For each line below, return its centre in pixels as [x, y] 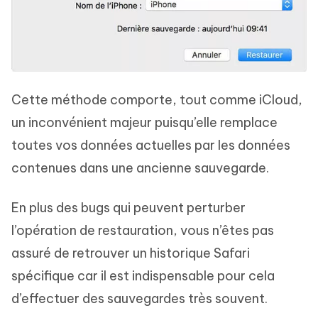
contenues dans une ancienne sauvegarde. [140, 168]
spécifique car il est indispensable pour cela [143, 276]
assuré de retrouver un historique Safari [131, 253]
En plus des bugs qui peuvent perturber [128, 208]
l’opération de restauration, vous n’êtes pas [143, 231]
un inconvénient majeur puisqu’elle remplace [144, 123]
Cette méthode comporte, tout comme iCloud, [157, 100]
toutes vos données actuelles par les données [151, 146]
